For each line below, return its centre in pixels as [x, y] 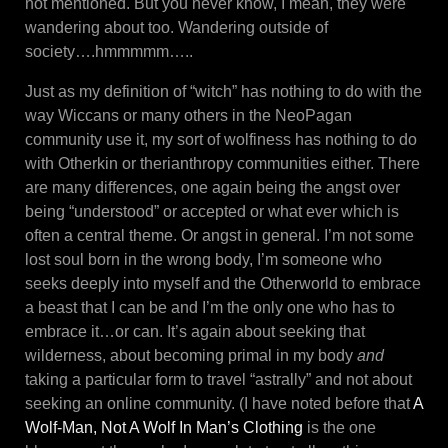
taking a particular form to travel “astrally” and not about [218, 379]
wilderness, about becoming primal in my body [191, 355]
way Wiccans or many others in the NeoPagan [188, 115]
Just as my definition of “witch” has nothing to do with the [223, 91]
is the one [339, 427]
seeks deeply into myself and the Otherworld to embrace [223, 283]
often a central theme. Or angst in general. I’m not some [219, 235]
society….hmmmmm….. [109, 51]
